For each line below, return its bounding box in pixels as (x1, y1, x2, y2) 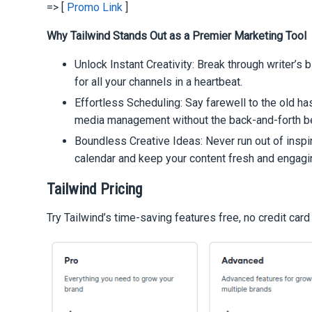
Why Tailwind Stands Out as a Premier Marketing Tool (47, 29, 307, 42)
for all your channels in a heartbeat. (75, 75, 243, 88)
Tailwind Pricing (47, 180, 143, 198)
